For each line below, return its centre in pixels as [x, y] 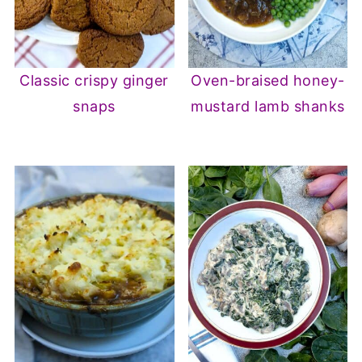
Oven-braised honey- [268, 81]
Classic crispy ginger [94, 81]
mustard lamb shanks [268, 107]
